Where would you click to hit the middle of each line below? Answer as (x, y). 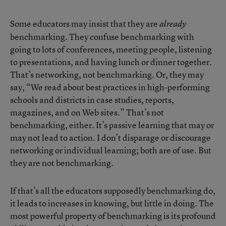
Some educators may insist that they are (85, 23)
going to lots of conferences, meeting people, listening (111, 49)
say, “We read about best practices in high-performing (110, 87)
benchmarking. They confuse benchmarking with (102, 37)
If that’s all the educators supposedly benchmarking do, (113, 190)
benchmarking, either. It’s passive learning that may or (112, 125)
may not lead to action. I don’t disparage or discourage (110, 137)
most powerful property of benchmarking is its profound (113, 216)
